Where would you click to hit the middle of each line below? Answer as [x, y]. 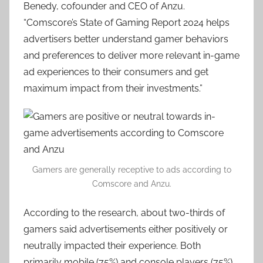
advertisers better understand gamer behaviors [126, 39]
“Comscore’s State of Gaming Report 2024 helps [127, 23]
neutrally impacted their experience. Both [112, 246]
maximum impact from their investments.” [113, 88]
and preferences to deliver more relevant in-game [131, 55]
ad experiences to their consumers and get [116, 72]
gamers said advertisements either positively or [126, 229]
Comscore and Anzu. [131, 184]
